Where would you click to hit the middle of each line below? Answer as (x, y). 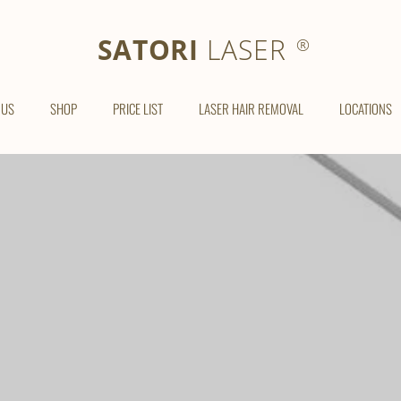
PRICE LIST (137, 109)
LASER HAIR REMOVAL (251, 109)
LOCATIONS (365, 109)
